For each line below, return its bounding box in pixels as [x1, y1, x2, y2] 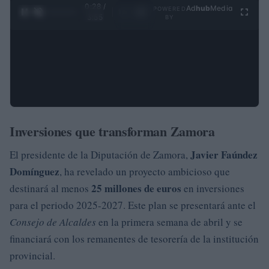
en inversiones [181, 181, 244, 195]
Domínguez [10, 163, 59, 179]
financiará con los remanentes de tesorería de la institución [10, 231, 259, 246]
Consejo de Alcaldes [10, 214, 96, 229]
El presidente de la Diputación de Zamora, [10, 147, 190, 162]
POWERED [153, 5, 186, 12]
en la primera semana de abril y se [96, 214, 243, 229]
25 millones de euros [91, 180, 181, 196]
